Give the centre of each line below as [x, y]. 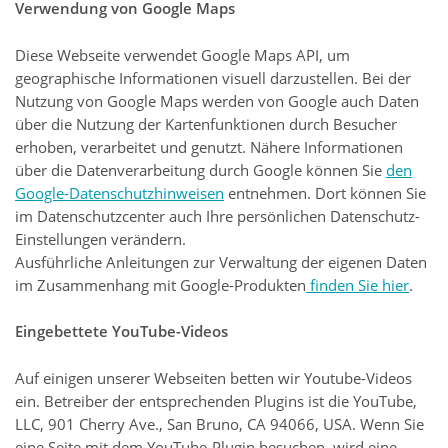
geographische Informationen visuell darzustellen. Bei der [213, 77]
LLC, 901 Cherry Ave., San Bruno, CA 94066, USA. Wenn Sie [219, 423]
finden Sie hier [357, 284]
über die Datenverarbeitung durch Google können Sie [200, 169]
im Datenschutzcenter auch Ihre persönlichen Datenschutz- [217, 215]
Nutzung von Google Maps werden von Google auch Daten [217, 100]
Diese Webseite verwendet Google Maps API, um [182, 54]
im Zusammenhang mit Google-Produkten [160, 284]
